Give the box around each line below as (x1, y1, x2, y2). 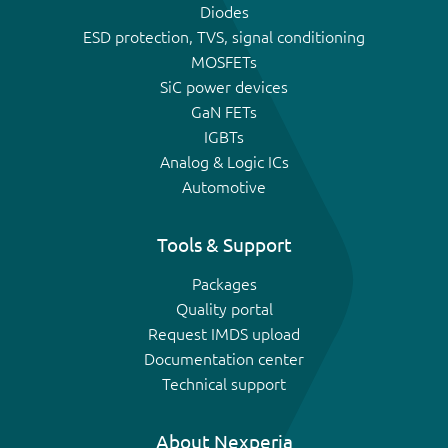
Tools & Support (156, 233, 292, 256)
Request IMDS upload (148, 324, 300, 343)
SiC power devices (160, 77, 288, 96)
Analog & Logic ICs (159, 152, 289, 171)
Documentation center (144, 349, 304, 368)
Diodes (199, 2, 249, 21)
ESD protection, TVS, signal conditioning (83, 27, 365, 46)
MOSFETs (191, 52, 257, 71)
